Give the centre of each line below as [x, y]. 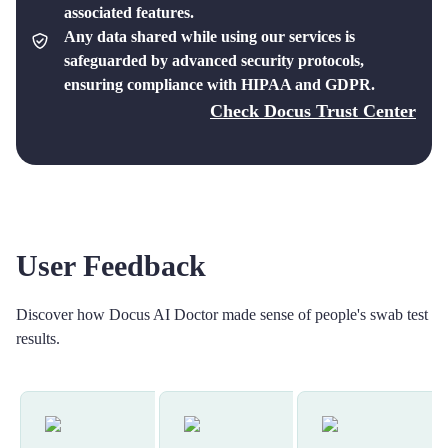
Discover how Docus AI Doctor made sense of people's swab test [222, 314]
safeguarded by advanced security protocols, [214, 60]
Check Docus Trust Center [313, 111]
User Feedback [111, 265]
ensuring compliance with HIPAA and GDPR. [219, 84]
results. [38, 338]
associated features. [129, 12]
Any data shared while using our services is [209, 36]
